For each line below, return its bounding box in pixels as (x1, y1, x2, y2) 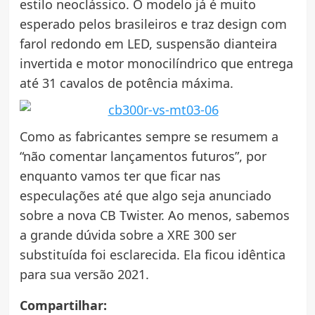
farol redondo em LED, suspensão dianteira (19, 35, 277, 53)
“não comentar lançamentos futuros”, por (19, 148, 266, 165)
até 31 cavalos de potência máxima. (19, 75, 233, 92)
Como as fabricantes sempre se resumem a (19, 128, 278, 146)
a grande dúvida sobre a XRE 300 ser (19, 226, 236, 244)
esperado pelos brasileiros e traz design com (19, 15, 287, 33)
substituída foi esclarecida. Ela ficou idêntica (19, 246, 285, 264)
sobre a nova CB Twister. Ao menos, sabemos (19, 207, 290, 224)
